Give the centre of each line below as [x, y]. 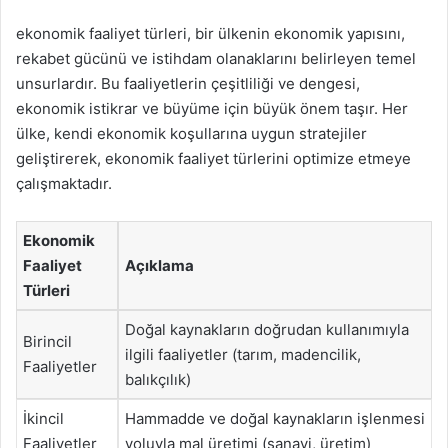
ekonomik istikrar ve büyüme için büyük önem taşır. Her [212, 108]
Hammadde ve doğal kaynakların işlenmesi [275, 418]
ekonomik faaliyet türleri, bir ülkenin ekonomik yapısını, [210, 33]
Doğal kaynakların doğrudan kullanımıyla [267, 329]
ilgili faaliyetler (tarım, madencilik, [243, 354]
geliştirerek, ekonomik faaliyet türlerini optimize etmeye [213, 158]
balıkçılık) [158, 379]
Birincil [47, 341]
